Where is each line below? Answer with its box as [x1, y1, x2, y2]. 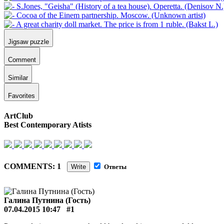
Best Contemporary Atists [4, 120, 91, 129]
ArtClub [4, 111, 33, 120]
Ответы [104, 162, 126, 170]
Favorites [8, 91, 35, 99]
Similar [8, 73, 28, 81]
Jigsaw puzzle [8, 37, 49, 45]
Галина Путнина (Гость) [4, 195, 90, 204]
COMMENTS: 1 [4, 161, 67, 170]
